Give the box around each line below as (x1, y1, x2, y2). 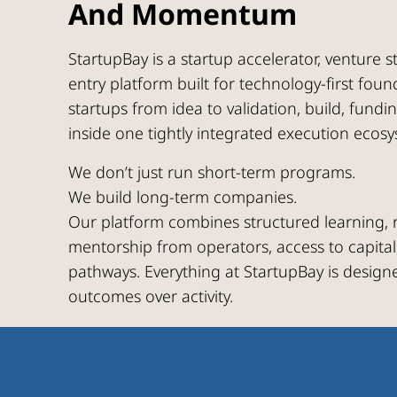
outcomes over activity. (67, 284, 233, 307)
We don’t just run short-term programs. (67, 160, 355, 183)
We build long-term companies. (67, 185, 297, 207)
